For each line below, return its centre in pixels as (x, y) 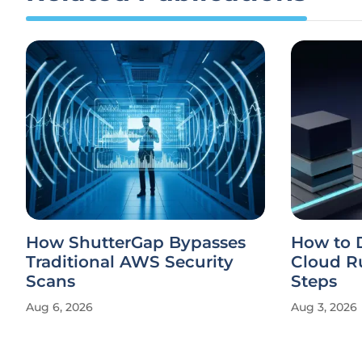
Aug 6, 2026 (59, 307)
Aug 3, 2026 (324, 307)
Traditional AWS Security (130, 262)
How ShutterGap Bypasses (136, 242)
